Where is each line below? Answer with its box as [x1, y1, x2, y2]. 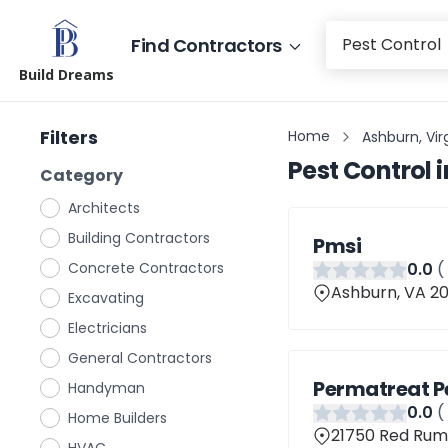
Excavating [68, 288, 144, 308]
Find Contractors [131, 32, 282, 58]
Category [40, 164, 123, 187]
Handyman [68, 378, 145, 398]
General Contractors [68, 348, 212, 368]
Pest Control [288, 154, 432, 187]
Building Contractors [68, 228, 210, 248]
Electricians [68, 318, 147, 338]
